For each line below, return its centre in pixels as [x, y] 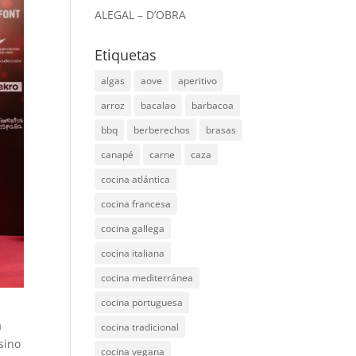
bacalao [159, 105]
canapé [118, 155]
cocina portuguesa [142, 302]
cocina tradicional [140, 327]
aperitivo [198, 81]
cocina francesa [136, 204]
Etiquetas [126, 55]
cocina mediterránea [147, 278]
